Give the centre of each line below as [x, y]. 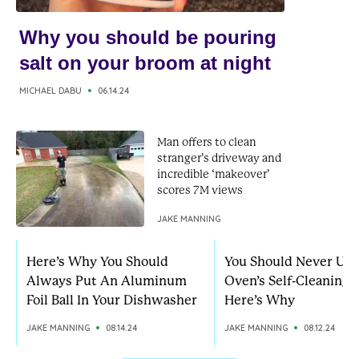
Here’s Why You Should [97, 262]
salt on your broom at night [145, 63]
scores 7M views [200, 190]
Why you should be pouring [148, 37]
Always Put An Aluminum [107, 281]
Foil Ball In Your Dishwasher [112, 300]
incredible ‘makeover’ [214, 174]
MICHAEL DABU [50, 91]
